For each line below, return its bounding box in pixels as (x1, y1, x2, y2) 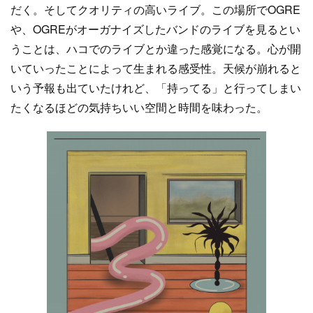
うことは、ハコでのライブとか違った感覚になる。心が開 (10, 41, 301, 57)
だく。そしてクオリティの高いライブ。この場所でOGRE (10, 1, 300, 17)
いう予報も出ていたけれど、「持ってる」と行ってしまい (10, 80, 301, 96)
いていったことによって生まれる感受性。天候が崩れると (10, 60, 301, 76)
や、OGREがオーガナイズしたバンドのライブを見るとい (10, 21, 300, 37)
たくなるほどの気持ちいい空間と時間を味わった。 (10, 99, 268, 115)
